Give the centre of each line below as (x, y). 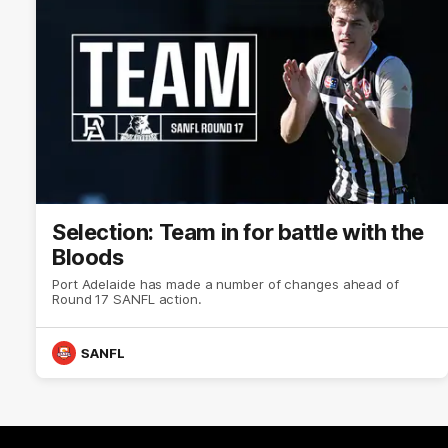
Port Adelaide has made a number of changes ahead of (225, 283)
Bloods (88, 256)
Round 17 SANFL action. (127, 298)
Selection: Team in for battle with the (238, 231)
